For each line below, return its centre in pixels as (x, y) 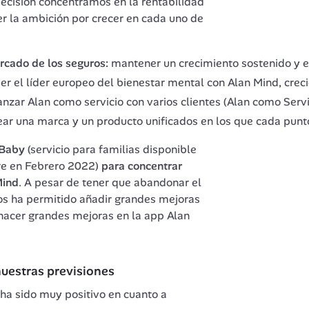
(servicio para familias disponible (110, 149)
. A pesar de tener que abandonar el (110, 182)
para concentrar (141, 166)
